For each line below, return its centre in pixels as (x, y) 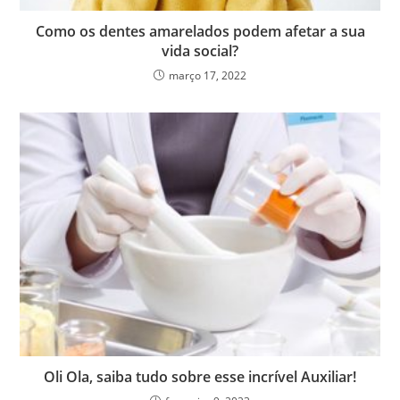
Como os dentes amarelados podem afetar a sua (200, 32)
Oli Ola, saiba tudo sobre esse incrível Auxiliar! (200, 377)
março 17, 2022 (208, 76)
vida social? (200, 51)
